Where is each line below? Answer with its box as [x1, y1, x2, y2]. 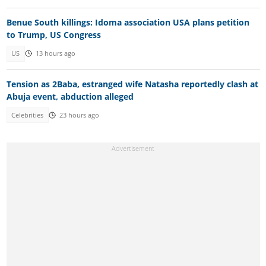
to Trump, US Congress [6, 29, 101, 41]
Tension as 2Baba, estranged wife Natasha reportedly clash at [6, 78, 258, 90]
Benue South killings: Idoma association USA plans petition [6, 17, 249, 28]
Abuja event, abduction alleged [6, 90, 134, 102]
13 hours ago [35, 49, 75, 58]
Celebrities [11, 110, 44, 119]
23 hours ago [59, 110, 99, 119]
